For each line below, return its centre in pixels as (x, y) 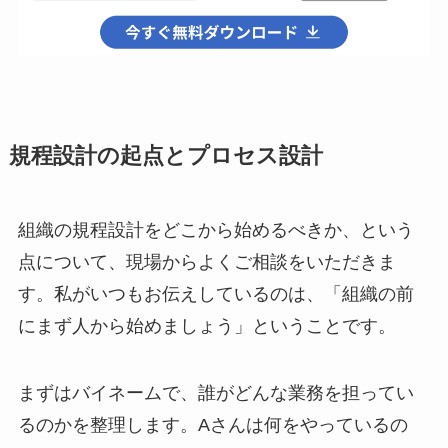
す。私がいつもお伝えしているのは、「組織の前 (215, 293)
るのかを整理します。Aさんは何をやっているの (212, 425)
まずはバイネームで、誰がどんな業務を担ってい (215, 393)
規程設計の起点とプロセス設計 (165, 155)
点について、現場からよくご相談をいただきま (206, 261)
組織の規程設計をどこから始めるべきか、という (215, 229)
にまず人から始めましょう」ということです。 (206, 325)
